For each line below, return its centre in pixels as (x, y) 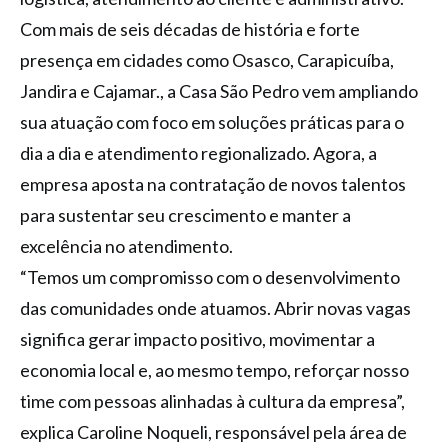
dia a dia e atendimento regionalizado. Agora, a (198, 152)
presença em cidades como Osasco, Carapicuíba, (207, 59)
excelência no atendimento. (126, 245)
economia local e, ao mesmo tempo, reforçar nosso (214, 369)
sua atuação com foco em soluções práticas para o (212, 121)
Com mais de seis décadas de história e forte (190, 28)
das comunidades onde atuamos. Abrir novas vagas (215, 307)
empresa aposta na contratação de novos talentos (213, 183)
